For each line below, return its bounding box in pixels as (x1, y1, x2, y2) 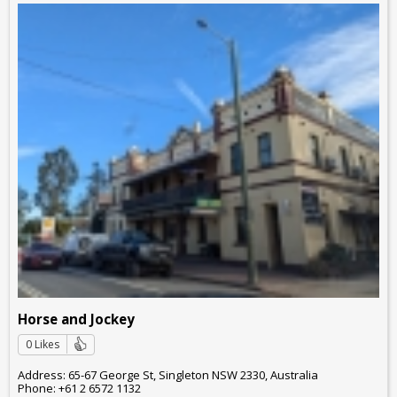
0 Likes (26, 337, 59, 353)
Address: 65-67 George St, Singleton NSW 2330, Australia (18, 366, 318, 383)
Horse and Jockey (18, 310, 135, 329)
